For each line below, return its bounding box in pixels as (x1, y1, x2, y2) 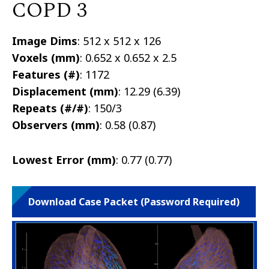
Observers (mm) (12, 118, 100, 133)
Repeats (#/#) (12, 101, 88, 116)
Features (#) (12, 67, 80, 82)
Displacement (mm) (12, 84, 118, 99)
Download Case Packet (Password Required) (28, 195, 240, 209)
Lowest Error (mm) (12, 153, 116, 168)
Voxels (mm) (12, 50, 80, 65)
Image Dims (12, 34, 77, 49)
